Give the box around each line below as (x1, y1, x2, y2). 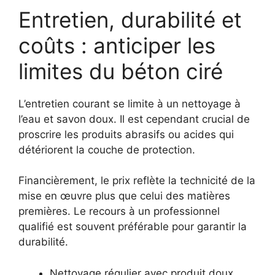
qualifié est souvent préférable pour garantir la (18, 220, 247, 233)
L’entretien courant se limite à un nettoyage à (18, 97, 241, 110)
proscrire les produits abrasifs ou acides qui (18, 128, 234, 141)
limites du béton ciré (18, 58, 223, 84)
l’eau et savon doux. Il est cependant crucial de (18, 112, 250, 125)
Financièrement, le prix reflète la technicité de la (18, 174, 255, 187)
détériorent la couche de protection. (18, 143, 195, 156)
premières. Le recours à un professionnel (18, 205, 220, 218)
